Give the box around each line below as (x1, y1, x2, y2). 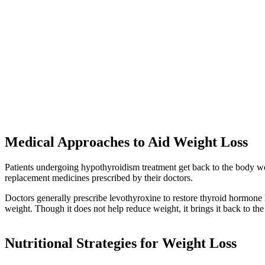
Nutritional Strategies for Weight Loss (5, 235, 237, 251)
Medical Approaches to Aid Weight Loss (5, 134, 248, 150)
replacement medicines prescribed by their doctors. (5, 173, 193, 183)
